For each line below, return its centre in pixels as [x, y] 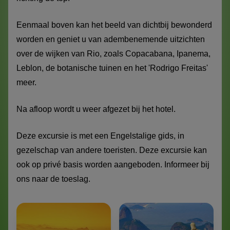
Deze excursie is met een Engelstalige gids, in [100, 136]
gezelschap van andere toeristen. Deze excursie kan [112, 150]
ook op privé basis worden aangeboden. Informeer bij [113, 165]
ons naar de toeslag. [54, 179]
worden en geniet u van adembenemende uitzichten [111, 40]
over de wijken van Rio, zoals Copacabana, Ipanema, [113, 54]
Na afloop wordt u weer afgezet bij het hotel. [97, 109]
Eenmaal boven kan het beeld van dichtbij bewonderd [114, 25]
